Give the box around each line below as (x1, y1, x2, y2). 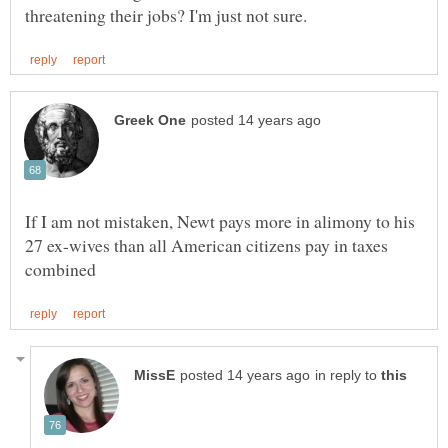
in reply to (315, 367, 381, 383)
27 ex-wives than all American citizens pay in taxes (25, 233, 388, 258)
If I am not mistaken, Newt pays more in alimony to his (25, 209, 415, 234)
